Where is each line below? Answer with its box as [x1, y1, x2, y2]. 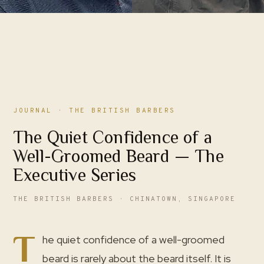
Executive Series [13, 165, 137, 185]
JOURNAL [13, 107, 52, 115]
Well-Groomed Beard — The [13, 146, 224, 166]
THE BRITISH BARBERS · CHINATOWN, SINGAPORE [13, 195, 236, 203]
